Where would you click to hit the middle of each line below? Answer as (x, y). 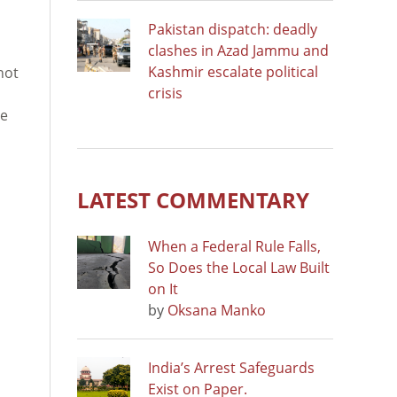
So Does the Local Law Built (239, 267)
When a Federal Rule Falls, (234, 246)
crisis (165, 93)
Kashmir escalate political (233, 71)
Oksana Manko (217, 310)
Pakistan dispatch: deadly (233, 29)
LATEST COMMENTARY (193, 199)
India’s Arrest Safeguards (231, 367)
